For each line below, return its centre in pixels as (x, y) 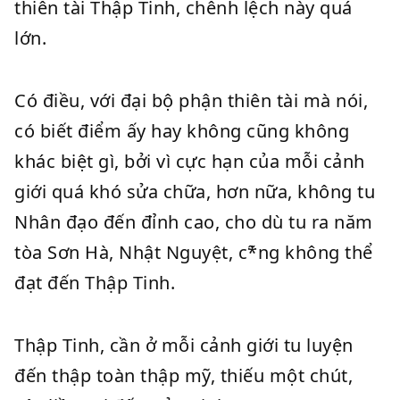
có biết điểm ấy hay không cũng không (182, 131)
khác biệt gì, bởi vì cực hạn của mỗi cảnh (190, 161)
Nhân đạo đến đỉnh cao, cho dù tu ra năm (194, 222)
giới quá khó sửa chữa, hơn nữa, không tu (195, 192)
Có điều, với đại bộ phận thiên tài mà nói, (191, 100)
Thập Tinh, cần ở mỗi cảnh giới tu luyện (184, 345)
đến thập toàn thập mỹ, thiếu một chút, (183, 375)
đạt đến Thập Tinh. (95, 283)
